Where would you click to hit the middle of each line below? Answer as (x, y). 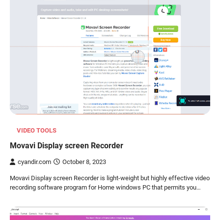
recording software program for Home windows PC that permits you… (105, 187)
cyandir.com (34, 162)
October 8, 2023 (84, 162)
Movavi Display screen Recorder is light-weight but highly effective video (110, 178)
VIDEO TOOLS (37, 130)
